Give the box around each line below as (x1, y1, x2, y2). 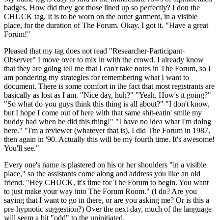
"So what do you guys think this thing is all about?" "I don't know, (4, 100, 210, 109)
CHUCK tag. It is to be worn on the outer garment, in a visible (4, 12, 197, 21)
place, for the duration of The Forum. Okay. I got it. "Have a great (4, 21, 208, 30)
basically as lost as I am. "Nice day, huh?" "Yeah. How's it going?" (4, 91, 211, 100)
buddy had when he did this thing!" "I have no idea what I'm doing (4, 117, 211, 126)
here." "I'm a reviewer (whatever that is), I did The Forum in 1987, (4, 126, 210, 135)
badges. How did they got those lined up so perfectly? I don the (4, 3, 200, 12)
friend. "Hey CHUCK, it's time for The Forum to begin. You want (4, 178, 209, 187)
